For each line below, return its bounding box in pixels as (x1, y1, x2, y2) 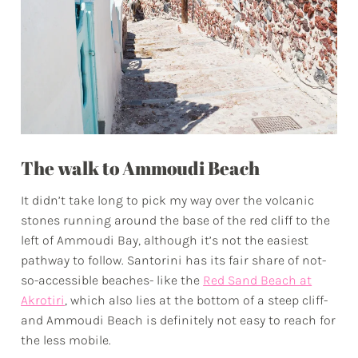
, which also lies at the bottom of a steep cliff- (65, 292, 328, 308)
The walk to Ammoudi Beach (21, 156, 261, 181)
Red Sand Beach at (203, 272, 312, 288)
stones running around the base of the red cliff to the (21, 213, 331, 229)
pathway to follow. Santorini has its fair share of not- (21, 253, 327, 268)
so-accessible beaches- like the (21, 272, 204, 288)
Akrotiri (21, 292, 66, 308)
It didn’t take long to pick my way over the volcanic (21, 193, 315, 209)
